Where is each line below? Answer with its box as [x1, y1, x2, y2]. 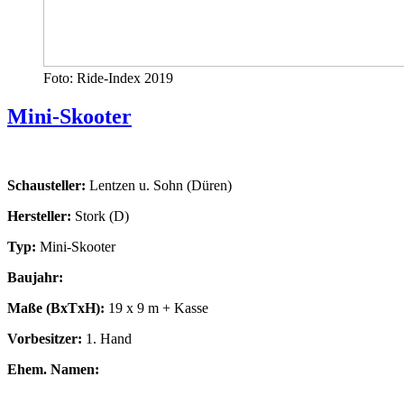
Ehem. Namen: [7, 361, 99, 377]
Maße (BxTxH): [7, 299, 105, 316]
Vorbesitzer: [7, 330, 82, 346]
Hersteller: [7, 207, 75, 224]
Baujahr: [7, 269, 63, 285]
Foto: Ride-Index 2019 [43, 69, 173, 86]
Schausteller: [7, 177, 86, 193]
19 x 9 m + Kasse [105, 299, 208, 316]
